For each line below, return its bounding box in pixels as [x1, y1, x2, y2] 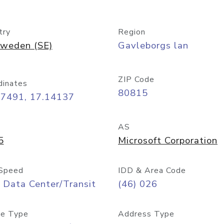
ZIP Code [118, 74, 154, 85]
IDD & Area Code [118, 165, 186, 176]
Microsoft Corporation [118, 134, 217, 147]
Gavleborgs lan [118, 39, 188, 52]
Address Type [118, 208, 174, 219]
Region [118, 26, 145, 37]
